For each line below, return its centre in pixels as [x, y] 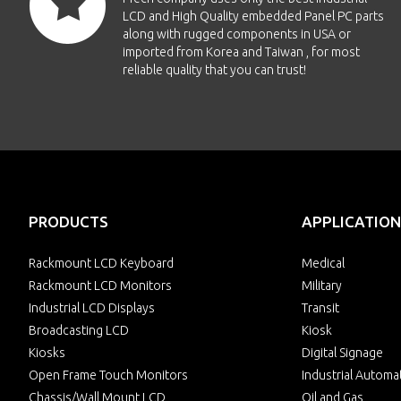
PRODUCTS [68, 222]
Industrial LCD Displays [92, 308]
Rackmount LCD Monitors [100, 286]
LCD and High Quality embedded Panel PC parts [253, 16]
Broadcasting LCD [79, 330]
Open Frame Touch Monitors [108, 375]
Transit [320, 308]
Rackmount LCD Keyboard [101, 263]
